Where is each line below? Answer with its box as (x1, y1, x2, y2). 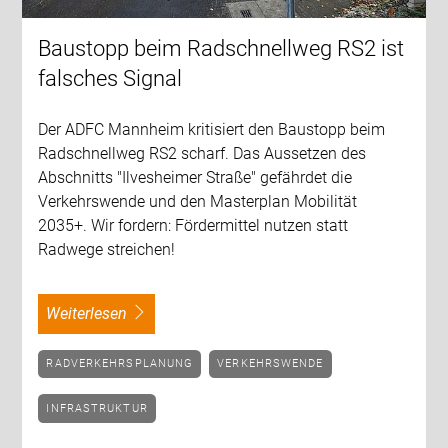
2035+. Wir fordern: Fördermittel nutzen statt (38, 215, 349, 235)
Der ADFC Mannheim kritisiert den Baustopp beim (38, 119, 386, 139)
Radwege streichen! (38, 239, 176, 259)
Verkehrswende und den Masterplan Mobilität (38, 191, 358, 211)
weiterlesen (60, 303, 128, 323)
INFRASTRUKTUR (50, 401, 148, 415)
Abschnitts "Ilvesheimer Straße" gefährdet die (38, 167, 353, 187)
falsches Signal (38, 65, 183, 91)
